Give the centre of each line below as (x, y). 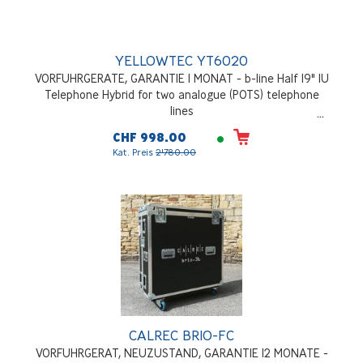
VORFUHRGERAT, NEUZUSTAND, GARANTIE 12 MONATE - (181, 353)
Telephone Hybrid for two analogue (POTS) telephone (181, 95)
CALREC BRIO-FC (181, 335)
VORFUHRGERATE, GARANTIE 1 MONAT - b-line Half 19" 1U (181, 79)
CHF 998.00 (149, 138)
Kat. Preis (134, 152)
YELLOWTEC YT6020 (181, 61)
